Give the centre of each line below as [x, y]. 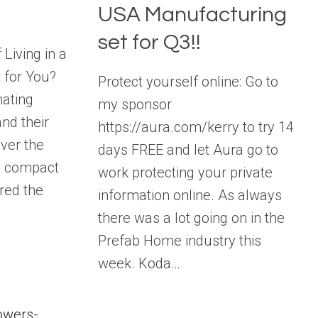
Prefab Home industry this [180, 240]
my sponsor [135, 104]
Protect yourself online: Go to [188, 81]
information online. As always [190, 195]
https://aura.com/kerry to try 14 [196, 127]
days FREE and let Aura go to [188, 149]
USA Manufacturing [193, 14]
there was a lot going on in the [192, 218]
